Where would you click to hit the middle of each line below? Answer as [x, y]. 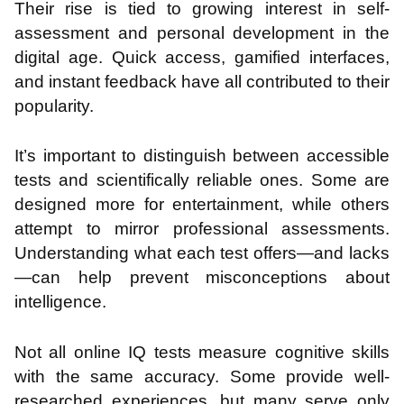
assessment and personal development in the [202, 32]
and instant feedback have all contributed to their [202, 81]
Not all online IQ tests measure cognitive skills [202, 352]
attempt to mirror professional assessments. [202, 229]
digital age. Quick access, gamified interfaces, [202, 57]
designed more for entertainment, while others [202, 205]
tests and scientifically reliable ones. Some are [202, 180]
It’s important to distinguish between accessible [202, 156]
